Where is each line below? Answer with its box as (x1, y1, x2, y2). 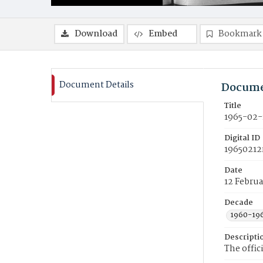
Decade (224, 197, 253, 209)
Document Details (59, 78, 134, 92)
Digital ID (224, 132, 260, 144)
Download (75, 27, 117, 41)
